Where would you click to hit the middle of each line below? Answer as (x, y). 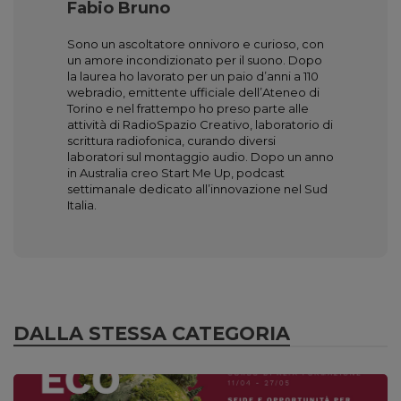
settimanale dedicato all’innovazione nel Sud (197, 189)
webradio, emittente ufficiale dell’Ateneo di (193, 92)
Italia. (82, 205)
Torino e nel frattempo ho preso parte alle (188, 108)
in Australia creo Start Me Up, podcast (176, 173)
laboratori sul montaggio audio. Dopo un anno (200, 157)
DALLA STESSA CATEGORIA (152, 333)
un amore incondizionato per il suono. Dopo (195, 60)
